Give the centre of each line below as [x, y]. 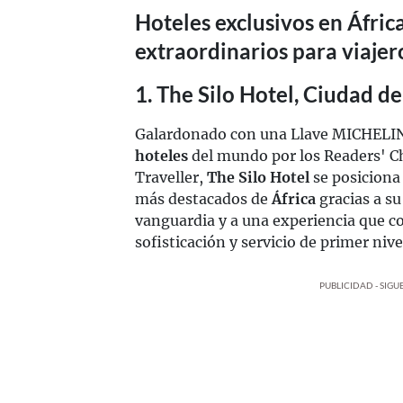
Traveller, [171, 177]
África [294, 199]
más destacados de [203, 199]
